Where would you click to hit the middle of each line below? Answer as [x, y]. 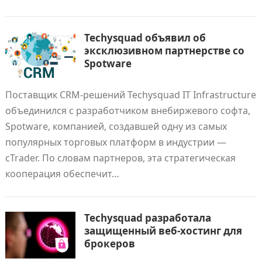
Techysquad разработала [147, 218]
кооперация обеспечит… [62, 174]
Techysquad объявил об [145, 38]
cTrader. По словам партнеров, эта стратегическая [120, 158]
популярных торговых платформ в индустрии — [116, 142]
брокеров [109, 244]
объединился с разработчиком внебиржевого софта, [127, 111]
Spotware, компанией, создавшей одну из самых [116, 126]
